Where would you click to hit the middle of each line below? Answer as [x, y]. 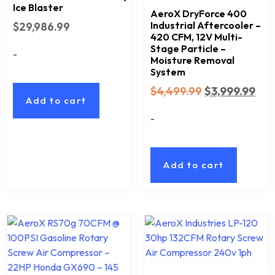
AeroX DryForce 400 [199, 14]
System [168, 72]
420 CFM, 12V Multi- [196, 37]
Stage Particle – [188, 49]
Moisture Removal [192, 60]
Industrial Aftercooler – [206, 25]
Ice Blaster [38, 8]
